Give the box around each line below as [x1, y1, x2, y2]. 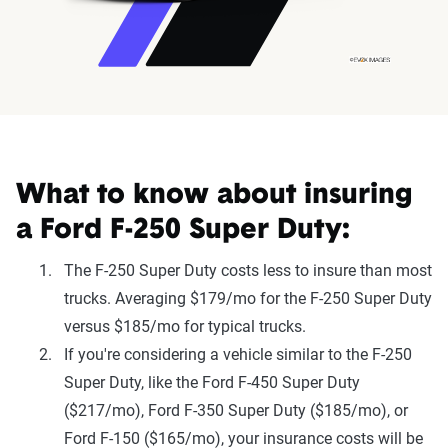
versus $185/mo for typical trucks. [64, 316, 306, 336]
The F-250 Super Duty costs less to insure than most [64, 260, 432, 280]
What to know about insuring [16, 181, 413, 210]
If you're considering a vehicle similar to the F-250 [64, 344, 412, 364]
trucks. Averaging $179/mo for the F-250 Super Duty [64, 288, 432, 308]
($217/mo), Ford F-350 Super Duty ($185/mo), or [64, 400, 408, 420]
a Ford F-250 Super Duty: [16, 216, 350, 245]
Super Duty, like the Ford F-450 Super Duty [64, 372, 360, 392]
